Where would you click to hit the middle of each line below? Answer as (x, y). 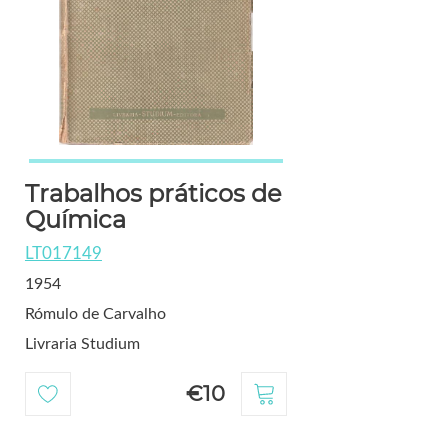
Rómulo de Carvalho (95, 314)
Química (75, 220)
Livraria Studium (82, 344)
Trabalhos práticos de (153, 194)
